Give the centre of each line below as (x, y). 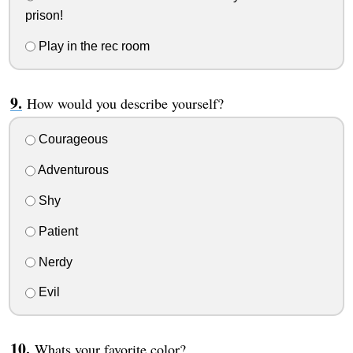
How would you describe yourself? (125, 103)
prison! (44, 15)
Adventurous (72, 170)
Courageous (71, 139)
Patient (56, 231)
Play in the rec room (92, 46)
